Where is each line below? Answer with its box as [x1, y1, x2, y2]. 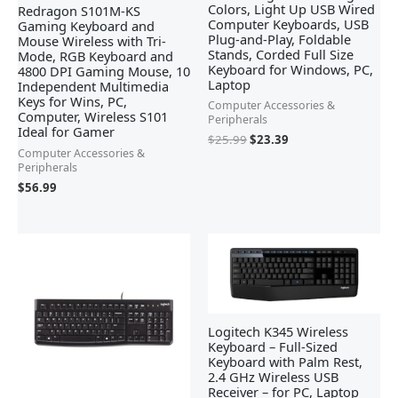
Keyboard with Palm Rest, [208, 352, 362, 370]
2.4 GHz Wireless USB [208, 367, 338, 386]
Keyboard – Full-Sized [208, 337, 338, 355]
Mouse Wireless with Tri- [18, 32, 166, 51]
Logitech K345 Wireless [208, 322, 348, 340]
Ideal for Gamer [18, 123, 115, 141]
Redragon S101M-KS [18, 2, 140, 20]
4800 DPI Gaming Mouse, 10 [18, 62, 190, 81]
